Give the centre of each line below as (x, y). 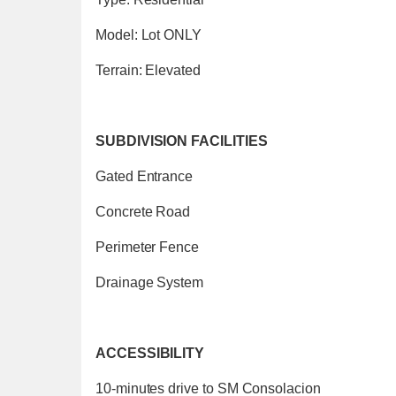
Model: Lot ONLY (149, 35)
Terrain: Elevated (148, 70)
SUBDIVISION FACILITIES (182, 141)
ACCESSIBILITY (150, 353)
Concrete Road (143, 212)
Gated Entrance (145, 176)
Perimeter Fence (148, 247)
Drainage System (150, 282)
